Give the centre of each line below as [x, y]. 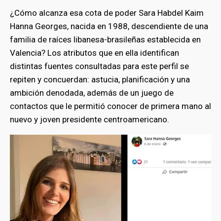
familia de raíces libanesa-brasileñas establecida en [105, 39]
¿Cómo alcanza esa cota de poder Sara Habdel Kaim [107, 13]
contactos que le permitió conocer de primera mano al [110, 106]
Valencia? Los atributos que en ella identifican [94, 53]
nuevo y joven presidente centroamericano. [91, 119]
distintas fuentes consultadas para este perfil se [99, 66]
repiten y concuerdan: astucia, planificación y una [100, 79]
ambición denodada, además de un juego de [92, 92]
